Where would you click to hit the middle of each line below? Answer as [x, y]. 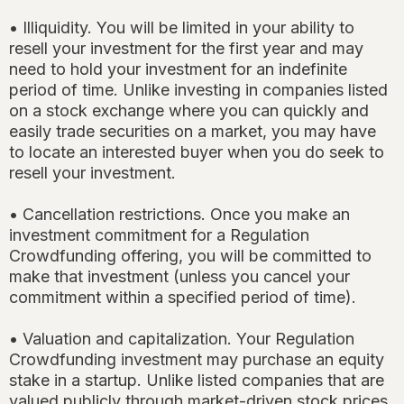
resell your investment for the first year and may [186, 49]
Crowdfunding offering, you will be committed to [190, 256]
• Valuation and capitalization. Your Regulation [182, 339]
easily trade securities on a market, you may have [193, 132]
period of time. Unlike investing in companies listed [198, 90]
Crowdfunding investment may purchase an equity [197, 360]
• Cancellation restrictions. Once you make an [179, 215]
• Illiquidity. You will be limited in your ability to [182, 28]
